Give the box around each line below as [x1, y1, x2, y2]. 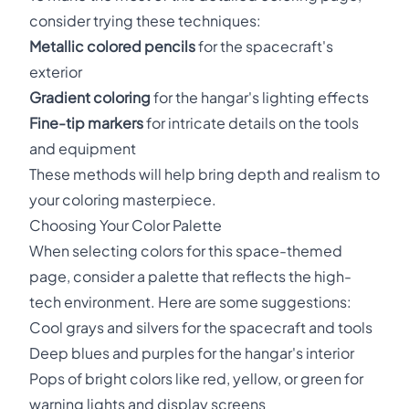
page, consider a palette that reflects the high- [29, 267, 351, 286]
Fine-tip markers [29, 113, 143, 132]
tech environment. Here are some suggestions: [29, 292, 351, 311]
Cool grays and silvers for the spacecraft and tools [29, 318, 372, 337]
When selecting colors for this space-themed [29, 241, 342, 260]
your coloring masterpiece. [29, 190, 216, 209]
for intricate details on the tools [143, 113, 359, 132]
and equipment [29, 139, 136, 158]
